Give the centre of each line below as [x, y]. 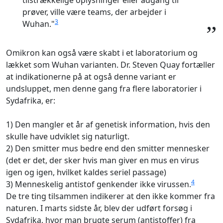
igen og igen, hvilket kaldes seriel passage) [86, 172]
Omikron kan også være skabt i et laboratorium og [102, 53]
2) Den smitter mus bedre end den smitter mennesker [108, 148]
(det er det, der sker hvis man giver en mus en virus [103, 160]
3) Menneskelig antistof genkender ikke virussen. [99, 184]
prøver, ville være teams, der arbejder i [94, 12]
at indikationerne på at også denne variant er [91, 77]
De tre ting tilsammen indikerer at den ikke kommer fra [111, 196]
